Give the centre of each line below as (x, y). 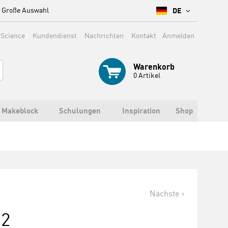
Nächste (164, 193)
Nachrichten (104, 35)
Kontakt (144, 35)
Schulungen (80, 111)
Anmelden (178, 35)
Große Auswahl (25, 10)
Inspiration (141, 111)
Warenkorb (154, 67)
